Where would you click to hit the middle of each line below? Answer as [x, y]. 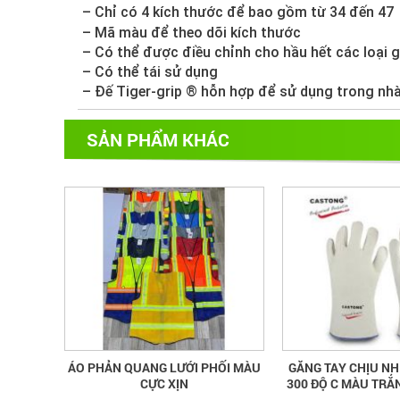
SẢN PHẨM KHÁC [158, 139]
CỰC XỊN [164, 384]
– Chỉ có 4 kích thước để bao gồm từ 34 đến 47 [238, 12]
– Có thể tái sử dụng [150, 72]
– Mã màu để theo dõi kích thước [192, 32]
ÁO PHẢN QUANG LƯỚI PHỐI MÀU [164, 368]
